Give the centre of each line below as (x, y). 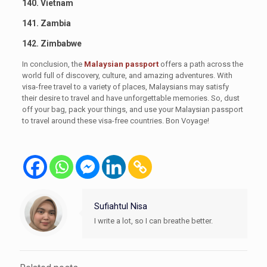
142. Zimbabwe (52, 43)
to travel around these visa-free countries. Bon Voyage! (115, 120)
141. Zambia (46, 23)
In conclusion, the (53, 64)
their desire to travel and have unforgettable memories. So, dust (131, 98)
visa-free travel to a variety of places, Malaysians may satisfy (125, 86)
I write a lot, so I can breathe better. (153, 221)
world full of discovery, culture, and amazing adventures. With (127, 75)
